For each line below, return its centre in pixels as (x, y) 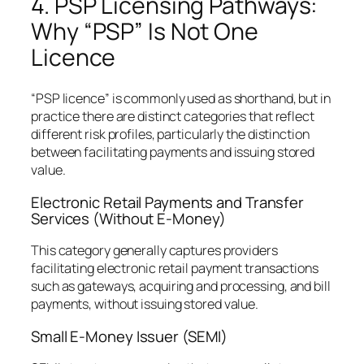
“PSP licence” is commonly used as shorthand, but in (181, 99)
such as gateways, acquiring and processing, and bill (181, 286)
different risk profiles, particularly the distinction (170, 134)
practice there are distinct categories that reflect (173, 117)
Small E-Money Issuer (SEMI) (130, 336)
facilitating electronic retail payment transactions (175, 269)
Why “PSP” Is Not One (145, 31)
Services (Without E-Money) (129, 218)
